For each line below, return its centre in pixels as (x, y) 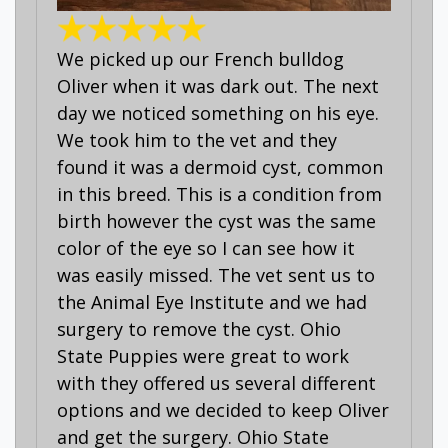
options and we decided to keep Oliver (223, 409)
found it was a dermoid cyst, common (220, 166)
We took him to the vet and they (197, 139)
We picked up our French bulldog (200, 58)
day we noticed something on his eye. (218, 112)
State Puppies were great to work (203, 355)
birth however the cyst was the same (216, 220)
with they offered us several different (216, 382)
